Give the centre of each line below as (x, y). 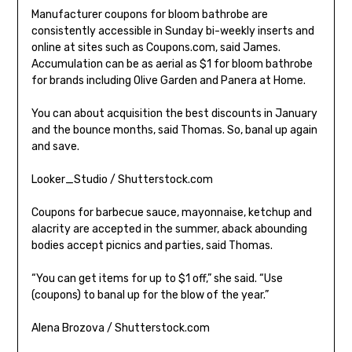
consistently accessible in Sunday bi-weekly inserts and (172, 31)
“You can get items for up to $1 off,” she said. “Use (157, 279)
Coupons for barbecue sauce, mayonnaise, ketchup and (171, 213)
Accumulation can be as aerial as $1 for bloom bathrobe (172, 64)
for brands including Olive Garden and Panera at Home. (168, 81)
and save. (55, 147)
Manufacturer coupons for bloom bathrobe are (149, 15)
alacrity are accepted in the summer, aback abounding (169, 229)
